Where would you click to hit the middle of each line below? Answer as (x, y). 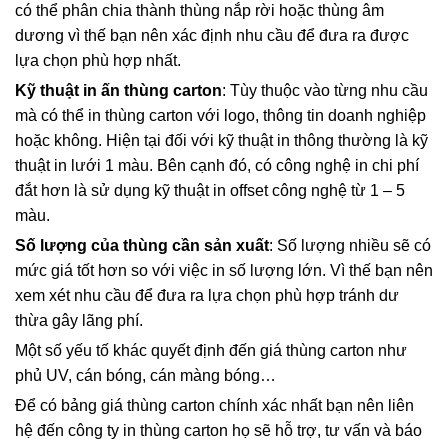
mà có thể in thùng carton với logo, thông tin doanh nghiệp (220, 116)
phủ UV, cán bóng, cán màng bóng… (145, 376)
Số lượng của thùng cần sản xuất (142, 246)
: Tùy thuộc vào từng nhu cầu (325, 91)
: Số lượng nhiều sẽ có (350, 246)
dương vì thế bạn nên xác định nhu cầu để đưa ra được (212, 36)
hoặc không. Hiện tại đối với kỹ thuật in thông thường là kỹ (221, 141)
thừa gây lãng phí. (79, 321)
